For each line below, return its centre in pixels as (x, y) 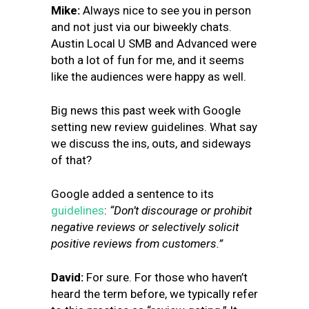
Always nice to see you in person (167, 10)
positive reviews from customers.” (137, 243)
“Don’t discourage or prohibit (181, 210)
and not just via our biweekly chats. (141, 27)
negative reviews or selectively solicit (145, 227)
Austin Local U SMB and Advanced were (154, 43)
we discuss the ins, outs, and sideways (151, 143)
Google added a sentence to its (132, 194)
